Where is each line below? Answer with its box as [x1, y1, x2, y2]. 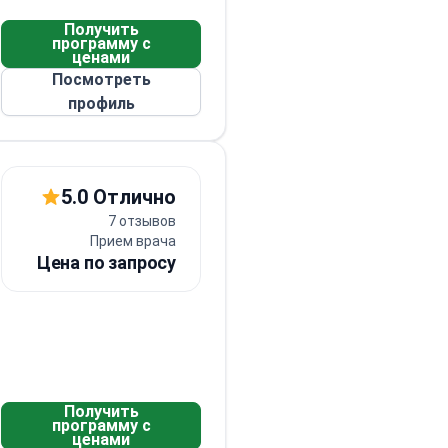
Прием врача [90, 233, 176, 249]
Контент [4, 78, 50, 90]
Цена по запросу [36, 252, 176, 273]
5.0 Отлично [61, 185, 176, 209]
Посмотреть [51, 70, 151, 89]
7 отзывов [108, 213, 176, 229]
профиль [67, 94, 135, 113]
